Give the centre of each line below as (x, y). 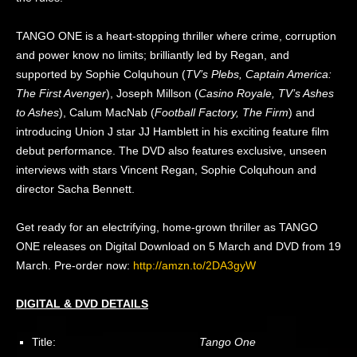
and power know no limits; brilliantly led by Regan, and (153, 55)
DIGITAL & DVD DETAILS (82, 304)
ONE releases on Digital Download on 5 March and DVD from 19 (178, 246)
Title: (116, 342)
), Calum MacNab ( (107, 112)
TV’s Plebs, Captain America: (259, 74)
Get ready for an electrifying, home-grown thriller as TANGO (167, 227)
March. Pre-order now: (75, 265)
